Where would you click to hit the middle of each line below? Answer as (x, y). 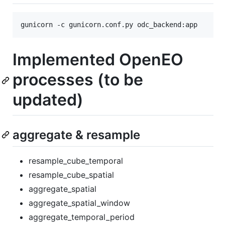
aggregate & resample (76, 135)
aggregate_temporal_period (82, 217)
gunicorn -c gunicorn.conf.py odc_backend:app (109, 25)
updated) (48, 100)
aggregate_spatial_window (79, 203)
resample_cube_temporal (76, 161)
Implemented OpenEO (98, 60)
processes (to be (78, 80)
